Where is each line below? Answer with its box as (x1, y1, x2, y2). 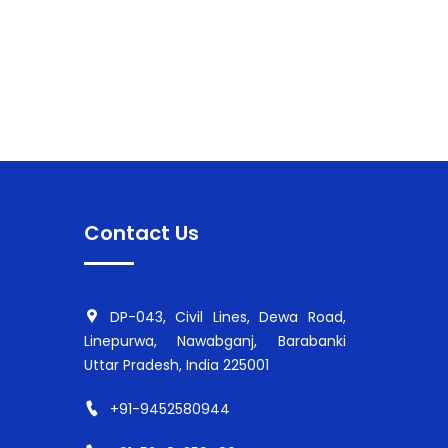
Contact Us (83, 219, 199, 247)
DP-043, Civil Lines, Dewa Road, (109, 307, 346, 327)
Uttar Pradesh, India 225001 (83, 355, 269, 375)
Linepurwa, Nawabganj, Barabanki (83, 331, 346, 351)
